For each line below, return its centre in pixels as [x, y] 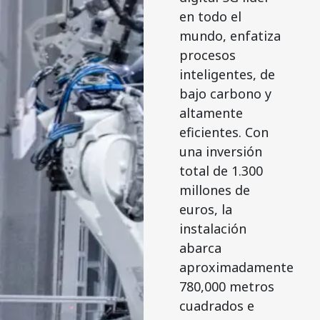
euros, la [205, 210]
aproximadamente [236, 267]
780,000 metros [226, 287]
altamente [211, 113]
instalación [212, 229]
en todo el [210, 17]
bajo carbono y [225, 94]
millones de [214, 190]
